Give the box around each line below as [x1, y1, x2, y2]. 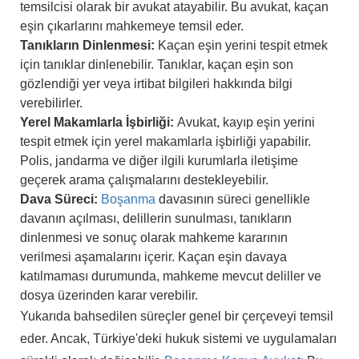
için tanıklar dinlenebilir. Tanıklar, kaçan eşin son [20, 58, 294, 71]
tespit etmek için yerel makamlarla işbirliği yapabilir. [20, 135, 312, 148]
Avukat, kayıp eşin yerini [174, 115, 316, 129]
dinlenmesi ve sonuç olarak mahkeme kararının [20, 231, 288, 244]
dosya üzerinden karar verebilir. [20, 288, 199, 302]
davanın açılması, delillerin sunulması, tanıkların [20, 212, 292, 225]
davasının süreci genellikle [155, 192, 311, 206]
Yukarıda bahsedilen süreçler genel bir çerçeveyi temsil [20, 309, 334, 323]
